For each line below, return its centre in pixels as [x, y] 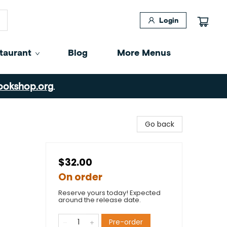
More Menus [144, 52]
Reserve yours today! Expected [109, 193]
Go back [160, 124]
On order [80, 177]
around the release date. [100, 200]
